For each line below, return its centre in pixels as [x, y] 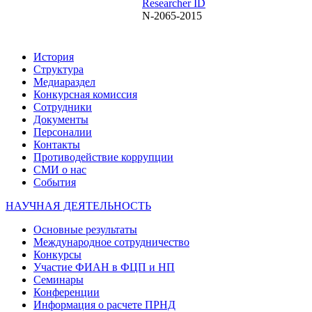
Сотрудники [63, 107]
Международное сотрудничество [111, 242]
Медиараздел [64, 81]
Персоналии [63, 132]
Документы [61, 119]
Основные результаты [85, 229]
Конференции [67, 292]
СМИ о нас [60, 169]
